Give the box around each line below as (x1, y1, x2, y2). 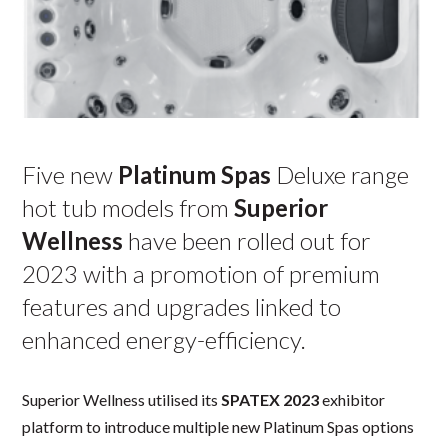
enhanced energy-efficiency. (22, 325, 307, 354)
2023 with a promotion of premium (22, 259, 381, 288)
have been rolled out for (123, 226, 372, 255)
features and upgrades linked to (22, 292, 342, 321)
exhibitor (319, 390, 386, 409)
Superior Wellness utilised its (22, 390, 222, 409)
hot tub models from (22, 193, 235, 222)
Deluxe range (271, 160, 410, 189)
